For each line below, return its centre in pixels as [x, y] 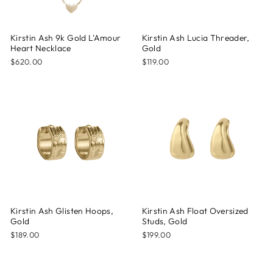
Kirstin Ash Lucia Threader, [196, 37]
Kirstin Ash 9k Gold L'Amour [66, 37]
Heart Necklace [41, 48]
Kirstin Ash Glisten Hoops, [62, 211]
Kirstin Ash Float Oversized [195, 211]
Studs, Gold [165, 221]
